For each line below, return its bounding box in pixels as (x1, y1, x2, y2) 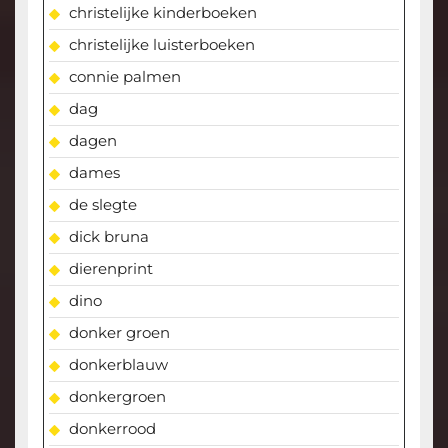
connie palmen (68, 67, 181, 87)
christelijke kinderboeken (68, 3, 257, 23)
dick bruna (68, 227, 149, 247)
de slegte (68, 195, 137, 215)
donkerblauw (68, 355, 168, 375)
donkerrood (68, 419, 156, 439)
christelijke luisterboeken (68, 35, 255, 55)
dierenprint (68, 259, 153, 279)
